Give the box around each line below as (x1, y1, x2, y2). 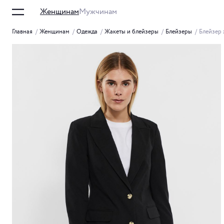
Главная (12, 27, 32, 36)
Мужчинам (79, 6, 117, 17)
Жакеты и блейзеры (104, 27, 158, 36)
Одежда (76, 27, 97, 36)
